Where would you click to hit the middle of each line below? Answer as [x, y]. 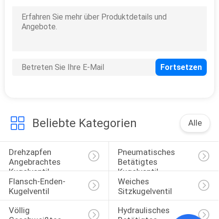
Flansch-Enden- [37, 181]
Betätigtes [138, 162]
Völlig [20, 210]
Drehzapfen [31, 152]
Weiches [134, 181]
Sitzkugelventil [145, 191]
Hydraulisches [144, 210]
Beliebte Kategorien [84, 123]
